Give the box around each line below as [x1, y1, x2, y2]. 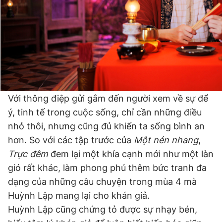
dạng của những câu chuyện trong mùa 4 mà [8, 176, 197, 187]
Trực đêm [8, 149, 48, 159]
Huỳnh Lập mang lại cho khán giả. [8, 190, 150, 201]
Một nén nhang [134, 135, 198, 145]
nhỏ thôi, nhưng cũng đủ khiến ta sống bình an [8, 121, 205, 131]
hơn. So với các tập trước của [8, 135, 134, 145]
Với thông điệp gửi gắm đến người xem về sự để [8, 93, 208, 104]
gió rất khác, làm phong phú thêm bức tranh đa [8, 163, 207, 173]
